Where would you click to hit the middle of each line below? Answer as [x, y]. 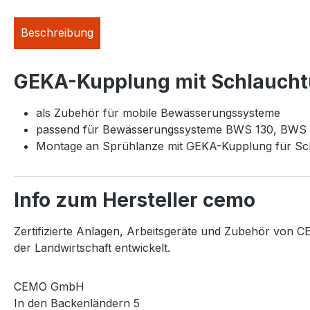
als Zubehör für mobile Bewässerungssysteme [158, 112]
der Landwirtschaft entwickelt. [94, 247]
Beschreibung [57, 32]
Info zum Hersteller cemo [135, 200]
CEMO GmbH [49, 286]
